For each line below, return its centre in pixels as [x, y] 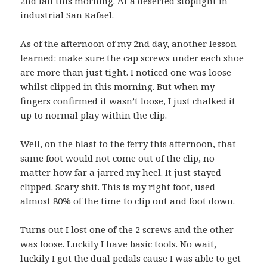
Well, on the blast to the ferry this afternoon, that [128, 144]
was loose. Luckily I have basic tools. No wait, [119, 244]
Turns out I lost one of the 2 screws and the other [127, 230]
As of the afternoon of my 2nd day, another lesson [129, 44]
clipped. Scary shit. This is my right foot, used [118, 187]
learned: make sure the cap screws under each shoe [132, 58]
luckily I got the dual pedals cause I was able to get [131, 258]
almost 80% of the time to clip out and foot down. [128, 201]
